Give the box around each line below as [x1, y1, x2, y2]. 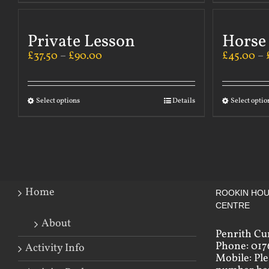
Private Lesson [28, 29, 135, 53]
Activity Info [25, 240, 85, 256]
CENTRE [216, 200, 250, 210]
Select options [36, 95, 80, 106]
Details [172, 95, 196, 106]
